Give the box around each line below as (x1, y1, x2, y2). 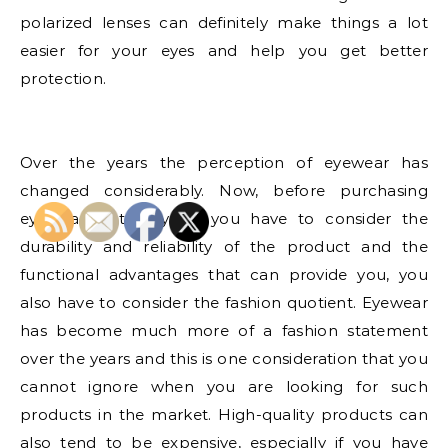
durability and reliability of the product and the (20, 237, 428, 257)
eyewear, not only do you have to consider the (20, 209, 428, 229)
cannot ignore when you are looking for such (20, 377, 428, 397)
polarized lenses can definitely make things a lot (20, 13, 428, 33)
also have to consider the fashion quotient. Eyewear (20, 293, 428, 313)
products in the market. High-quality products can (20, 405, 428, 425)
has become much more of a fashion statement (20, 321, 428, 341)
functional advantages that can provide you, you (20, 265, 428, 285)
